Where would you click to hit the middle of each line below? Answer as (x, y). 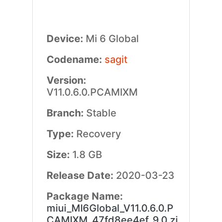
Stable (101, 113)
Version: (66, 80)
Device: (66, 39)
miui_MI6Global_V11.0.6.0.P (110, 208)
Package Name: (84, 196)
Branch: (66, 113)
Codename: (75, 59)
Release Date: (81, 175)
